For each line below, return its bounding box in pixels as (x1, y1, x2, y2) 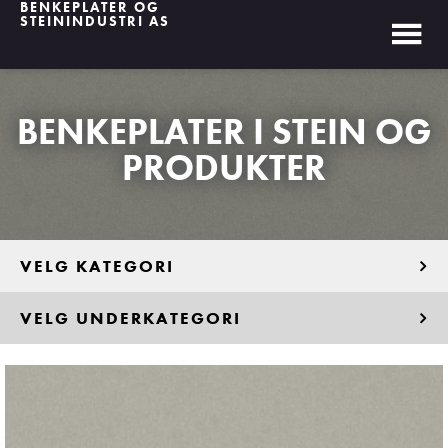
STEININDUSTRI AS (20, 12, 170, 30)
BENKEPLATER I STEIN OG (16, 109, 432, 155)
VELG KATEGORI (20, 255, 174, 277)
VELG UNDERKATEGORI (20, 307, 241, 329)
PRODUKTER (122, 145, 326, 191)
